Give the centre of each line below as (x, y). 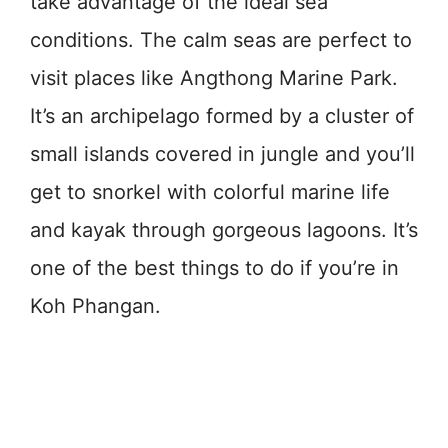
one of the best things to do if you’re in (214, 267)
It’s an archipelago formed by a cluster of (222, 115)
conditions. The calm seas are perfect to (221, 39)
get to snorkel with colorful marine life (210, 191)
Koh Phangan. (95, 305)
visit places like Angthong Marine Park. (214, 77)
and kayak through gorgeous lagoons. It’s (224, 229)
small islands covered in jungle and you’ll (222, 153)
